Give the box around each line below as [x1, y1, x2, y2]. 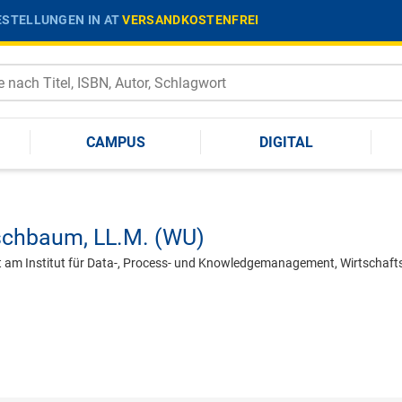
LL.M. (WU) [93, 224, 205, 250]
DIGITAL [259, 133, 313, 151]
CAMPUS [86, 133, 145, 151]
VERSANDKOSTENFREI [122, 12, 259, 27]
